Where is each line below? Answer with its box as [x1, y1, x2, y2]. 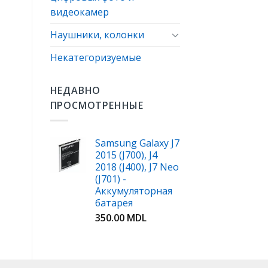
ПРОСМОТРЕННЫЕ [50, 98, 144, 112]
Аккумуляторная [95, 184, 172, 197]
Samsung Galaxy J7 [95, 136, 179, 150]
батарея [95, 196, 133, 209]
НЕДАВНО [50, 83, 101, 97]
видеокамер [50, 5, 109, 19]
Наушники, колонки [50, 28, 144, 41]
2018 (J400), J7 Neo [95, 160, 179, 173]
